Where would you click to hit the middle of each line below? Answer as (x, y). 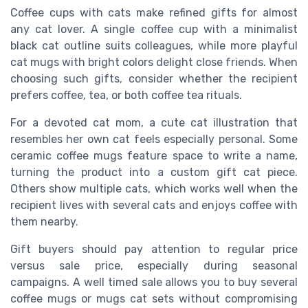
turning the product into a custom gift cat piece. (154, 172)
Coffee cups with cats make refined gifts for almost (154, 12)
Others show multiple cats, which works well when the (154, 188)
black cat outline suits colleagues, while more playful (154, 45)
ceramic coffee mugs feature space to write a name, (154, 155)
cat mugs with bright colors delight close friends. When (154, 62)
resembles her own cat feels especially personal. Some (154, 139)
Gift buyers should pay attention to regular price (154, 249)
